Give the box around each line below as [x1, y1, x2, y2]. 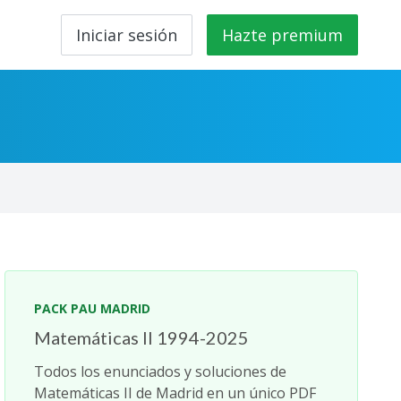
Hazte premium [222, 24, 343, 46]
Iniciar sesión [76, 24, 177, 46]
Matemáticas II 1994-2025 [34, 327, 250, 348]
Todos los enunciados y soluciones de [34, 362, 287, 381]
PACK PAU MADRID [34, 300, 151, 317]
